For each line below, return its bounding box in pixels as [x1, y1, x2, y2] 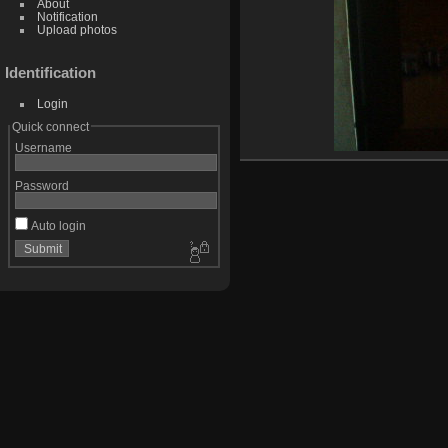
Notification [36, 10, 98, 24]
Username [14, 140, 72, 154]
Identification [5, 63, 96, 81]
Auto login [27, 218, 86, 232]
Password [14, 178, 69, 192]
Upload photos [36, 23, 117, 37]
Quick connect [11, 119, 89, 133]
